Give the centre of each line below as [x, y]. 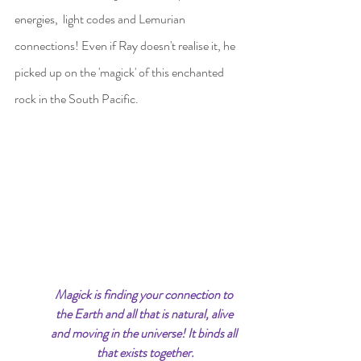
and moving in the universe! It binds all [145, 333]
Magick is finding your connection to [145, 294]
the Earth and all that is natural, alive [145, 313]
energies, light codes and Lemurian [101, 19]
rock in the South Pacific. [77, 99]
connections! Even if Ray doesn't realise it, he [126, 46]
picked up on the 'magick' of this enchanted [120, 72]
